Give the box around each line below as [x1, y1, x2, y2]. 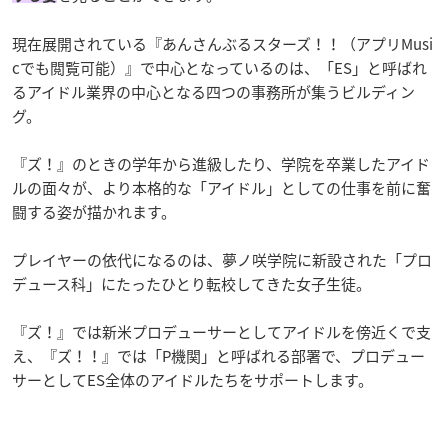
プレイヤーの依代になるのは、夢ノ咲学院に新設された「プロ [12, 248, 432, 271]
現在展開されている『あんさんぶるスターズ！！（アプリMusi [12, 32, 433, 55]
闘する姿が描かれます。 [12, 200, 176, 223]
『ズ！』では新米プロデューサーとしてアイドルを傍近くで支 [12, 320, 431, 343]
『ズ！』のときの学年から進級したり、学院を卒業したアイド [12, 152, 430, 175]
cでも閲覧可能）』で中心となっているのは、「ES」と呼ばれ [12, 56, 427, 79]
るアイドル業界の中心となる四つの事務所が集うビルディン [12, 80, 415, 103]
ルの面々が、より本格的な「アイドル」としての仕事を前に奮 [12, 176, 431, 199]
